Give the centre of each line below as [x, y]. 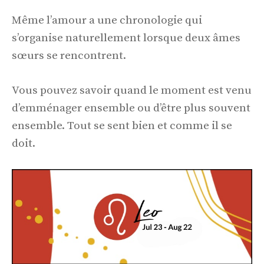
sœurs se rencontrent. [69, 56]
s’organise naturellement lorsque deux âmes [126, 38]
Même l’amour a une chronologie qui [107, 21]
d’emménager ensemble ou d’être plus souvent [131, 108]
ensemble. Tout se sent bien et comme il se [122, 126]
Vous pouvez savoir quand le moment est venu [132, 90]
